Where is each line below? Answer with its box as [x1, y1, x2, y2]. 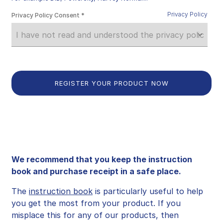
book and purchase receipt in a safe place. [11, 166, 181, 176]
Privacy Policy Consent [11, 11, 80, 19]
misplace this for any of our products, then [11, 210, 179, 220]
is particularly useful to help [93, 186, 203, 196]
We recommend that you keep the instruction [11, 154, 192, 164]
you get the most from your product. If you [11, 198, 181, 208]
